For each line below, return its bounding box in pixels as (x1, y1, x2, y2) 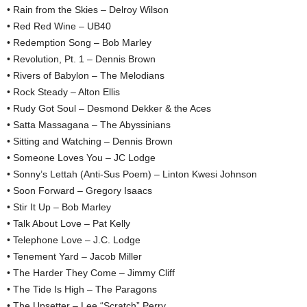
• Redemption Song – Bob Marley (7, 37, 151, 48)
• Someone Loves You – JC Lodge (7, 152, 156, 163)
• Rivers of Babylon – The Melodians (7, 70, 164, 81)
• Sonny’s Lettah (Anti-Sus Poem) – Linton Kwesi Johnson (7, 169, 257, 180)
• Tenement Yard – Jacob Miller (7, 251, 142, 262)
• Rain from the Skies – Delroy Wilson (7, 4, 169, 15)
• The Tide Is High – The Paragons (7, 284, 157, 295)
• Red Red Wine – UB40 (7, 21, 111, 32)
